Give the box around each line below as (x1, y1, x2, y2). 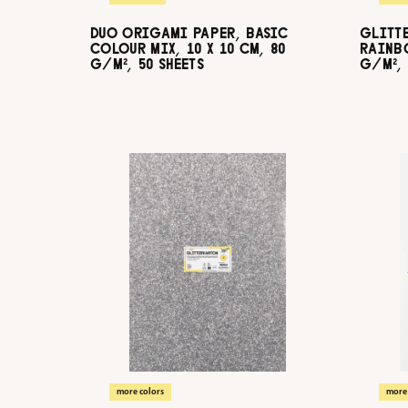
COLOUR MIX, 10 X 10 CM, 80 (90, 41, 286, 56)
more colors (117, 386, 164, 397)
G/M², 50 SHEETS (90, 56, 204, 72)
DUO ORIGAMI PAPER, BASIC (90, 25, 289, 41)
